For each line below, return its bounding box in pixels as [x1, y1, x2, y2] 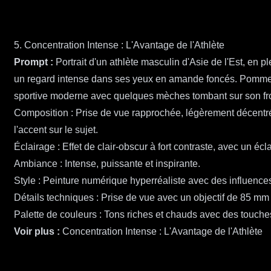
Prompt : [14, 57, 53, 68]
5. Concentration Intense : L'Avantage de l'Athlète [14, 40, 224, 51]
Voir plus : [14, 226, 60, 237]
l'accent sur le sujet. [14, 125, 98, 135]
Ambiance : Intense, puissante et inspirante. [14, 158, 200, 169]
